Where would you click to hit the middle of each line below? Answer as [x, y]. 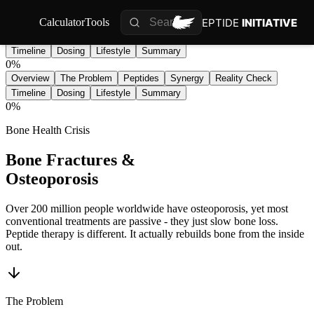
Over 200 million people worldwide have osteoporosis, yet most [147, 208]
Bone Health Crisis [48, 130]
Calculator [62, 22]
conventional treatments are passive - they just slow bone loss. [142, 221]
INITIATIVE [269, 22]
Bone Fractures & [70, 159]
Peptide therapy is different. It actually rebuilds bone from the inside [155, 233]
